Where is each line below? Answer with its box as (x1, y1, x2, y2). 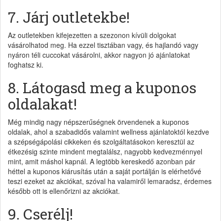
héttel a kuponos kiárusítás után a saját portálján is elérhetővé (8, 166, 201, 176)
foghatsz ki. (8, 59, 43, 70)
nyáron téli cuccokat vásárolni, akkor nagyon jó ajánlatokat (8, 49, 190, 60)
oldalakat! (8, 94, 77, 113)
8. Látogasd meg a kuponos (8, 77, 196, 97)
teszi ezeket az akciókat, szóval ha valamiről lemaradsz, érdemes (8, 176, 212, 186)
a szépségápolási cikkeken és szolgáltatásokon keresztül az (8, 136, 194, 147)
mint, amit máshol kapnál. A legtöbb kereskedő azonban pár (8, 156, 195, 166)
